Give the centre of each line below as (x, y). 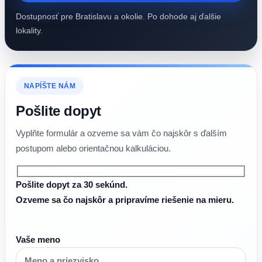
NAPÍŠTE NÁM (50, 86)
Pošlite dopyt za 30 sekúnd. (72, 184)
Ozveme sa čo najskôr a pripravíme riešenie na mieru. (125, 199)
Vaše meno (38, 239)
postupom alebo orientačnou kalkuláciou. (93, 148)
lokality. (29, 30)
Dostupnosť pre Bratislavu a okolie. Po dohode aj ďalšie (118, 16)
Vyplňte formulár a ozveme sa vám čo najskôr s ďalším (121, 133)
